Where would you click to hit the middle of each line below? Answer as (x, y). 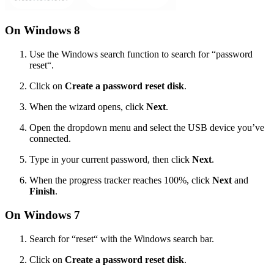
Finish (42, 191)
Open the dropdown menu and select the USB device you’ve (147, 128)
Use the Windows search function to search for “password (141, 54)
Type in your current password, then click (111, 160)
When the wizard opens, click (88, 107)
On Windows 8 (43, 31)
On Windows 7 (43, 215)
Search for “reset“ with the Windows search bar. (122, 239)
